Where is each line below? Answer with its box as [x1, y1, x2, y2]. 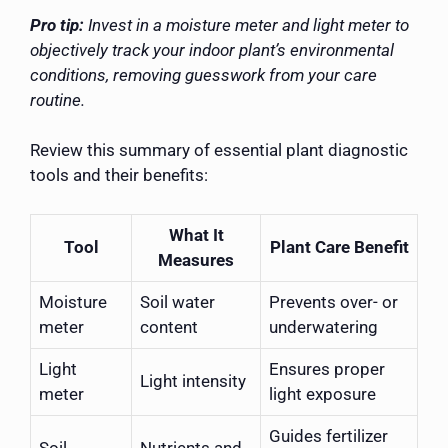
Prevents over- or [269, 291, 398, 312]
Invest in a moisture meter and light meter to [88, 14, 409, 35]
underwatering [269, 316, 378, 337]
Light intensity [140, 370, 246, 391]
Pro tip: [30, 14, 84, 35]
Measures [158, 249, 234, 270]
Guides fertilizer [269, 425, 388, 446]
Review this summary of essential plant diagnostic [30, 140, 408, 161]
